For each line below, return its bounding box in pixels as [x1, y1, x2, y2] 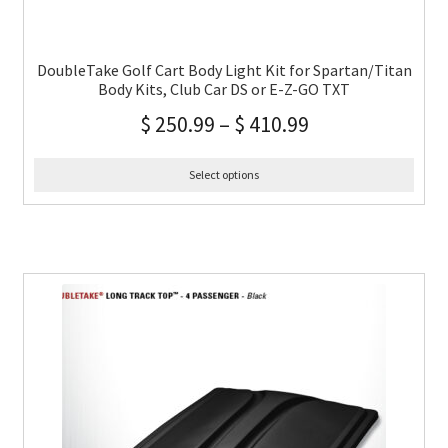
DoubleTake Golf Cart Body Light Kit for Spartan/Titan [36, 60, 412, 81]
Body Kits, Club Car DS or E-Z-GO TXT [98, 79, 350, 100]
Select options [189, 167, 259, 183]
